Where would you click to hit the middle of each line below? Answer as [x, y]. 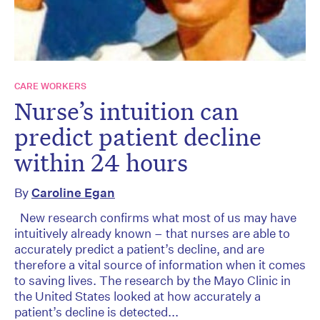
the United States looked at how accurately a [137, 296]
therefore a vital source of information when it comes [160, 264]
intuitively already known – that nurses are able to [152, 233]
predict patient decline [138, 136]
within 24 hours [101, 162]
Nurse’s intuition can [126, 110]
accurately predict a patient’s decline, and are [139, 249]
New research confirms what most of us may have [155, 217]
